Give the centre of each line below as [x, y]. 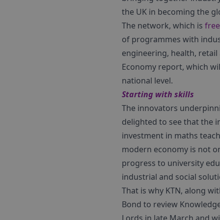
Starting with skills [158, 94]
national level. [147, 81]
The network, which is [163, 26]
